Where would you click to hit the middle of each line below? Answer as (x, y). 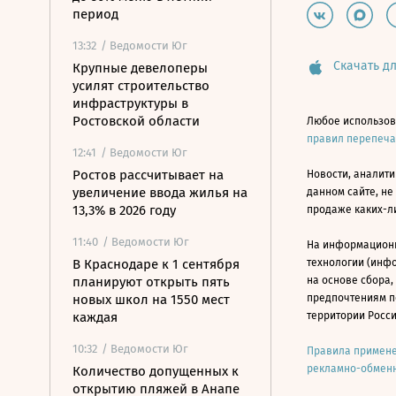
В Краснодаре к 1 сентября (156, 264)
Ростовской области (136, 121)
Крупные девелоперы (140, 68)
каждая (95, 317)
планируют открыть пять (151, 282)
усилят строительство (141, 86)
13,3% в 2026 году (124, 210)
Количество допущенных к (156, 371)
